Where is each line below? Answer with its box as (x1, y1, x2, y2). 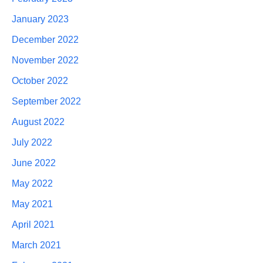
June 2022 (12, 158, 56, 168)
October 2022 (12, 76, 68, 86)
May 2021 (12, 199, 53, 210)
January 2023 (12, 14, 69, 25)
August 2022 (12, 117, 65, 127)
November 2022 (12, 55, 79, 66)
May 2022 (12, 178, 53, 189)
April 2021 (12, 220, 55, 230)
